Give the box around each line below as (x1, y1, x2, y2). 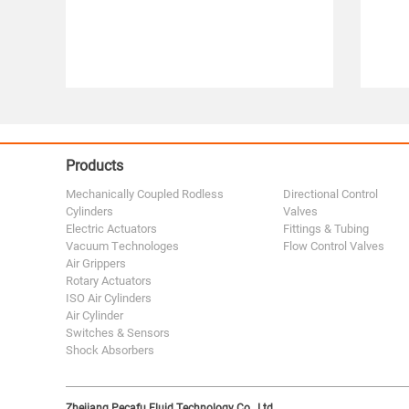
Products (66, 155, 123, 174)
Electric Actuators (66, 220, 157, 236)
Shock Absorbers (66, 341, 154, 358)
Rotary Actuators (66, 272, 152, 288)
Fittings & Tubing (282, 220, 369, 236)
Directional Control (282, 185, 378, 202)
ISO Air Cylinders (66, 289, 152, 306)
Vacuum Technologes (66, 237, 179, 254)
